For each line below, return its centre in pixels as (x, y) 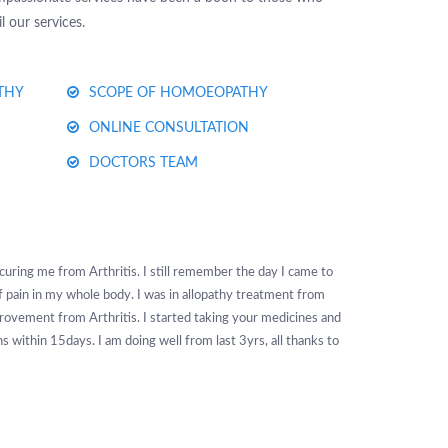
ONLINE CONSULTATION (168, 127)
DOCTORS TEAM (143, 162)
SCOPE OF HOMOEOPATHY (178, 92)
